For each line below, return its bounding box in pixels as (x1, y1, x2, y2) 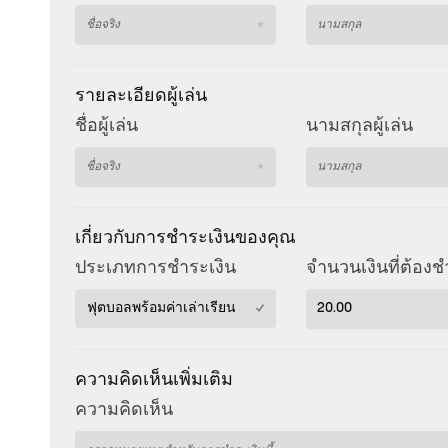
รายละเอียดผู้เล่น (75, 80, 207, 106)
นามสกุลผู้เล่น (306, 117, 414, 136)
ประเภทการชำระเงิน (75, 259, 236, 278)
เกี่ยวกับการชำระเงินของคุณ (75, 222, 296, 248)
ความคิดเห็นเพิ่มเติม (75, 364, 233, 390)
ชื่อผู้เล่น (75, 117, 138, 136)
